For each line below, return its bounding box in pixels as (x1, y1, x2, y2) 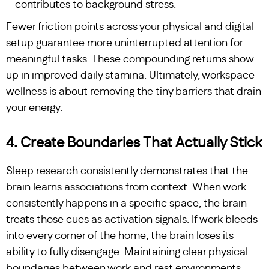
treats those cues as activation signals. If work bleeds (6, 214, 258, 225)
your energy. (6, 103, 62, 113)
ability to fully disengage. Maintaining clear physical (6, 247, 248, 258)
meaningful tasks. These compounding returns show (6, 54, 253, 65)
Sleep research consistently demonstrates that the (6, 166, 248, 177)
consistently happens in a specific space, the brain (6, 198, 247, 209)
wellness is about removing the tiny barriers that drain (6, 86, 261, 97)
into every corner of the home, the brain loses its (6, 231, 234, 241)
